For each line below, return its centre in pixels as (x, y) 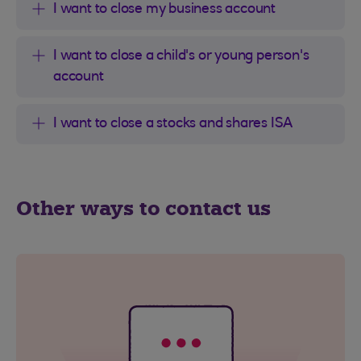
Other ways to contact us (144, 208)
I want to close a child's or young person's (181, 56)
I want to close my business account (164, 9)
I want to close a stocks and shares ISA (173, 124)
